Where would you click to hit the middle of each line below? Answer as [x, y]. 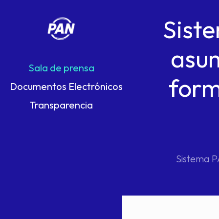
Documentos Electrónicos [66, 86]
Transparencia [61, 105]
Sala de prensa [61, 68]
